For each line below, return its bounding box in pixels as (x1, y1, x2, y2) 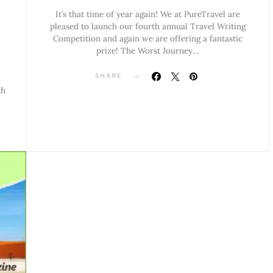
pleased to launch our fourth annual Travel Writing (49, 21, 246, 32)
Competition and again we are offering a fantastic (52, 33, 243, 44)
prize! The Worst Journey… (96, 45, 199, 57)
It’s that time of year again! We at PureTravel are (55, 9, 240, 20)
